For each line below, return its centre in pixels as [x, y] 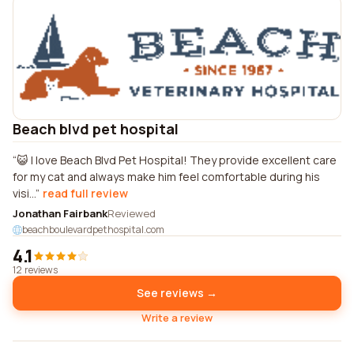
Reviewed [132, 213]
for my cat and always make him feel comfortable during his [166, 177]
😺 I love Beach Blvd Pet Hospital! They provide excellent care [177, 160]
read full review [85, 193]
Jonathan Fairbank [60, 213]
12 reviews [35, 270]
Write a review [177, 318]
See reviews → [177, 293]
